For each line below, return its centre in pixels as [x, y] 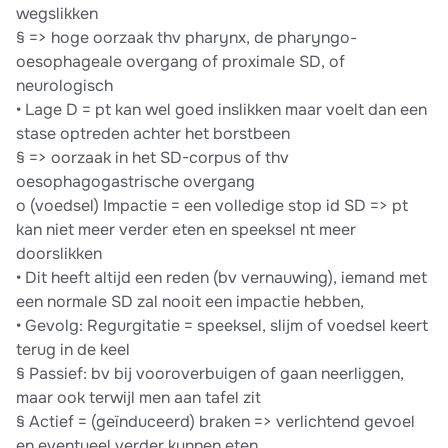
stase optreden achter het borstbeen [153, 134]
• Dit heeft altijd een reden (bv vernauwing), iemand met [221, 278]
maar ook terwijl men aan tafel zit [138, 398]
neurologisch [64, 86]
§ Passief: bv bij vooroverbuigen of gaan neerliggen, [210, 374]
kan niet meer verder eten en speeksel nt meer [186, 230]
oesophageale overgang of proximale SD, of [180, 62]
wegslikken [57, 14]
